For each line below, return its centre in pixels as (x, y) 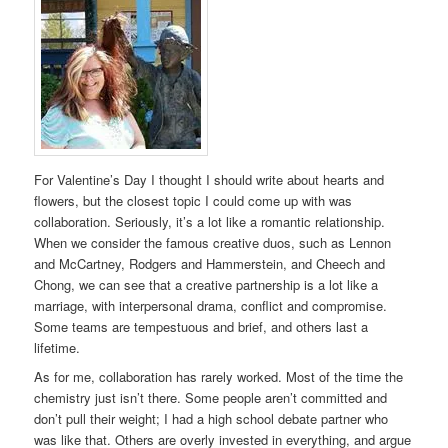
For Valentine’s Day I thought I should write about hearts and (209, 180)
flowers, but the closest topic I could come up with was (193, 201)
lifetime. (57, 348)
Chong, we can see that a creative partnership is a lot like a (206, 285)
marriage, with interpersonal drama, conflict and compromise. (211, 306)
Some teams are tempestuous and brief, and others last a (201, 327)
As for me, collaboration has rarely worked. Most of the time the (219, 376)
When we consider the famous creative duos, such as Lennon (213, 243)
